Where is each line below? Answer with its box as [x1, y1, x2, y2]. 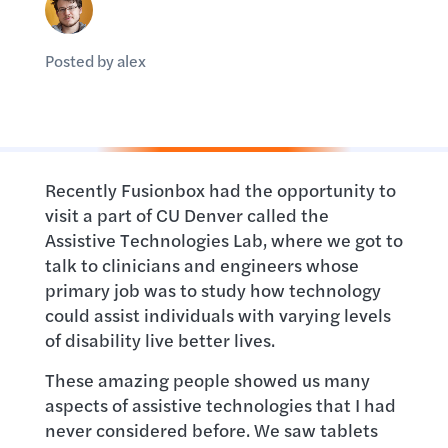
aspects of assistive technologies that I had [44, 392, 396, 417]
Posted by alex [44, 49, 146, 72]
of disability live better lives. [44, 327, 275, 352]
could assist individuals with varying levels [44, 302, 391, 327]
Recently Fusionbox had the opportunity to [44, 177, 396, 202]
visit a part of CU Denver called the [44, 202, 329, 227]
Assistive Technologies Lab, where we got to [44, 227, 403, 252]
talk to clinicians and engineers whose [44, 252, 359, 277]
